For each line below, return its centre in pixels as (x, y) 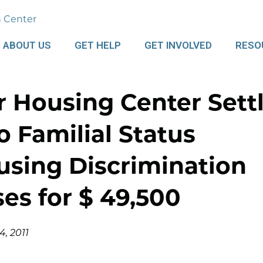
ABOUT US (27, 45)
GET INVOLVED (178, 45)
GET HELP (97, 45)
